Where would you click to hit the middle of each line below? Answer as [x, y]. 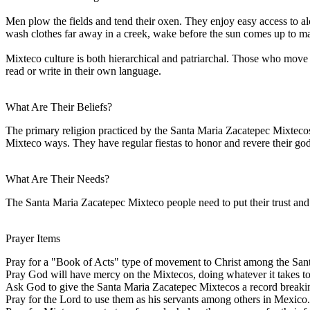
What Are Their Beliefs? [59, 107]
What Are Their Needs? [57, 179]
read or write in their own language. [83, 71]
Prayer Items [33, 238]
